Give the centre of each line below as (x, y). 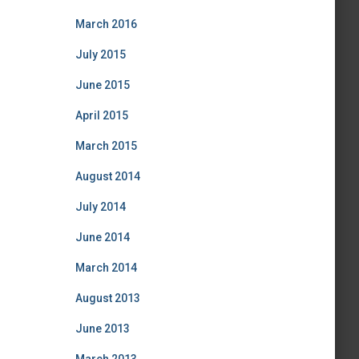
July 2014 (100, 207)
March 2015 (106, 146)
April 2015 (101, 115)
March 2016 (106, 24)
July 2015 (100, 54)
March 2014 (106, 268)
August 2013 (107, 298)
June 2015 (102, 85)
